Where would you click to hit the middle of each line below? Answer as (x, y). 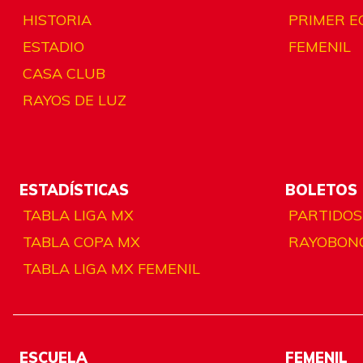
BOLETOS (321, 190)
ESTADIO (53, 46)
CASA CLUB (64, 73)
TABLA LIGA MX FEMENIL (111, 268)
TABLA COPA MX (81, 241)
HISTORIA (57, 19)
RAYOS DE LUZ (75, 100)
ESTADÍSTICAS (74, 190)
